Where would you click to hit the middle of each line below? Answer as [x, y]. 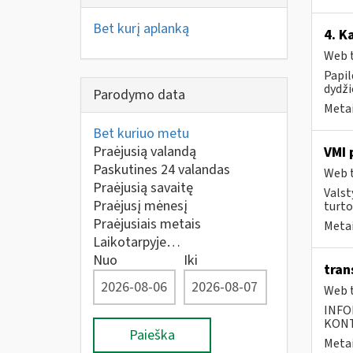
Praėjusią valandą [145, 152]
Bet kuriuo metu [141, 134]
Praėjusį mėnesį [140, 206]
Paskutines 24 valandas [162, 170]
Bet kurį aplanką [141, 28]
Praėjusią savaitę [143, 188]
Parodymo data [139, 95]
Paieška [152, 335]
